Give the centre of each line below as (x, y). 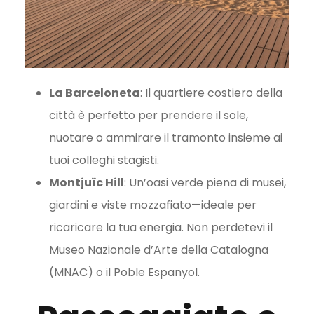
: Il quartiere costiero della (211, 93)
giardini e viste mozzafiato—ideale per (153, 205)
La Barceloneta (95, 93)
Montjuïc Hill (87, 183)
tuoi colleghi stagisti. (105, 161)
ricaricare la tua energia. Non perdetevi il (161, 228)
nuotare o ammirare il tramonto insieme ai (166, 138)
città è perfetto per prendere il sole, (149, 116)
